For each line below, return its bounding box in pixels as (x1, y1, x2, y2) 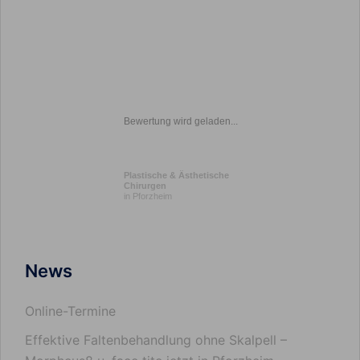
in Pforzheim (124, 191, 172, 201)
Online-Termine (25, 303, 116, 319)
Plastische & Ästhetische (124, 170, 229, 180)
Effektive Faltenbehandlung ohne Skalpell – (25, 332, 287, 348)
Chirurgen (124, 181, 166, 190)
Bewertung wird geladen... (124, 116, 238, 127)
